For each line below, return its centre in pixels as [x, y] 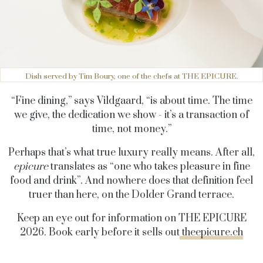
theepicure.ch [213, 232]
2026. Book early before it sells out [100, 232]
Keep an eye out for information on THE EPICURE [131, 218]
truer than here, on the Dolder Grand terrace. [131, 195]
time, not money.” [131, 129]
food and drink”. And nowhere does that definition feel [131, 181]
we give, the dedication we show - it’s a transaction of [131, 115]
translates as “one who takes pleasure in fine [149, 166]
